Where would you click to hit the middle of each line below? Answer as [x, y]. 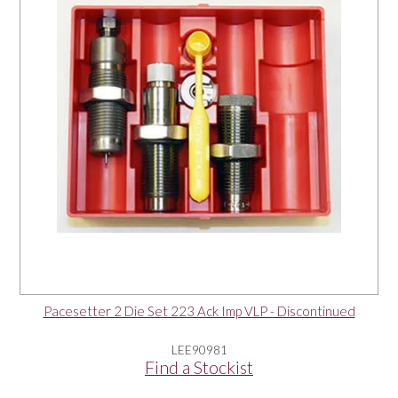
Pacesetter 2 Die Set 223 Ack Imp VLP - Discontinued [199, 310]
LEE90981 [199, 350]
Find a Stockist [199, 367]
